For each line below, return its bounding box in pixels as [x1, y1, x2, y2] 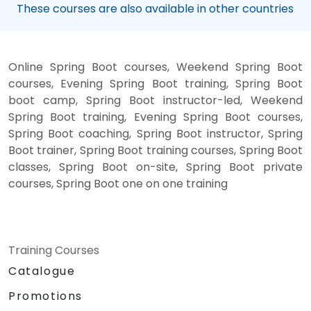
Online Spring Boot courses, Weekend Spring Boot [8, 58, 303, 75]
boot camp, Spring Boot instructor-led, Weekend [8, 92, 303, 108]
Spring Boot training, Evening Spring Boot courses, [8, 108, 303, 125]
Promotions [8, 287, 83, 304]
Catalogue [8, 262, 76, 279]
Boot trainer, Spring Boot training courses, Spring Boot [8, 142, 303, 158]
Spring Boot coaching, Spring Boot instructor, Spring [8, 125, 303, 142]
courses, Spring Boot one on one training [8, 175, 228, 192]
